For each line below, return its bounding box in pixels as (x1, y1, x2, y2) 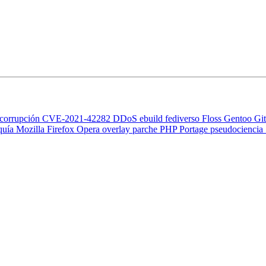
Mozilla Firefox (16, 124, 77, 135)
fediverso (165, 113, 202, 124)
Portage (179, 124, 210, 135)
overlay (102, 124, 132, 135)
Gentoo (224, 113, 254, 124)
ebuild (140, 113, 165, 124)
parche (132, 124, 160, 135)
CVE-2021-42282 (42, 113, 113, 124)
